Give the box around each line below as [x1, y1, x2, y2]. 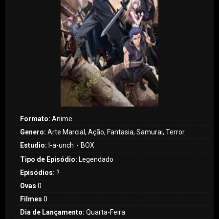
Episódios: [20, 169, 55, 177]
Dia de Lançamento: [20, 208, 87, 217]
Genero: [20, 128, 46, 136]
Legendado [77, 155, 114, 164]
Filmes [20, 195, 43, 203]
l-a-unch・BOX [48, 141, 95, 150]
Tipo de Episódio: [20, 155, 78, 164]
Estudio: [20, 141, 49, 150]
